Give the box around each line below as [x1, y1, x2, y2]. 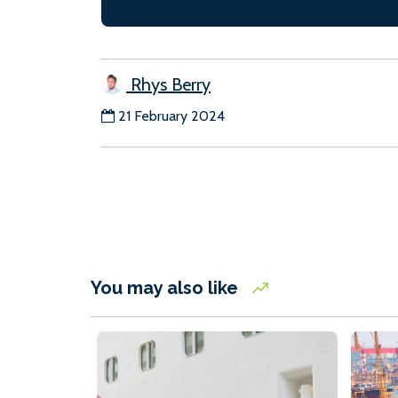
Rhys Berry [126, 74, 211, 96]
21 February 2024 [118, 107, 225, 125]
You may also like [91, 277, 243, 299]
